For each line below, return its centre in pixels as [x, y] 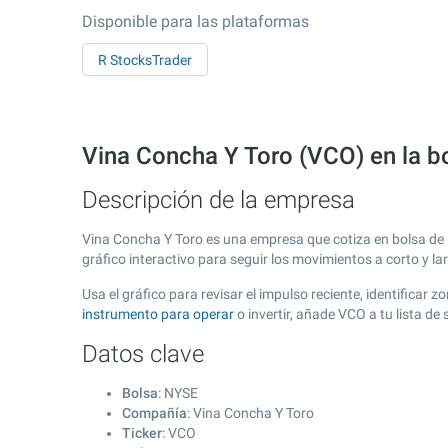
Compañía [154, 413]
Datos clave [143, 354]
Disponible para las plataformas [195, 21]
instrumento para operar [158, 314]
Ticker [142, 433]
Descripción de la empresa [218, 200]
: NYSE [178, 393]
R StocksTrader [145, 60]
